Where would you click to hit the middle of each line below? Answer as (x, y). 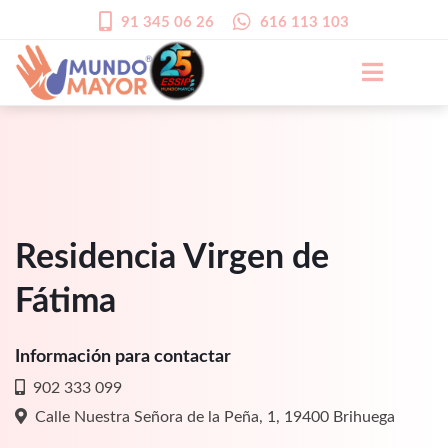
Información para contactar (123, 356)
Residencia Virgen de (172, 257)
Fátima (65, 301)
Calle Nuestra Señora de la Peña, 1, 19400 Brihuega (211, 416)
